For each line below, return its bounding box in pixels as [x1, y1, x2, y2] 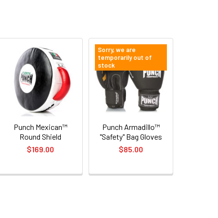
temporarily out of [98, 53, 152, 61]
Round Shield [19, 131, 62, 141]
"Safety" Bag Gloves [100, 131, 163, 141]
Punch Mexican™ [13, 122, 68, 131]
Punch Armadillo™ [102, 122, 160, 131]
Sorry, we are [98, 45, 136, 54]
